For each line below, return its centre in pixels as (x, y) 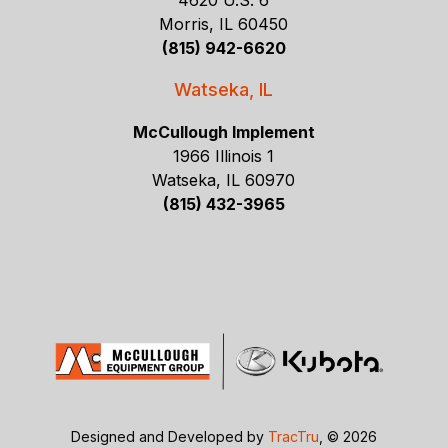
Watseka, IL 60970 (224, 180)
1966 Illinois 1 (224, 156)
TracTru (293, 436)
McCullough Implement (223, 132)
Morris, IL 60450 (224, 24)
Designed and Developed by (169, 436)
